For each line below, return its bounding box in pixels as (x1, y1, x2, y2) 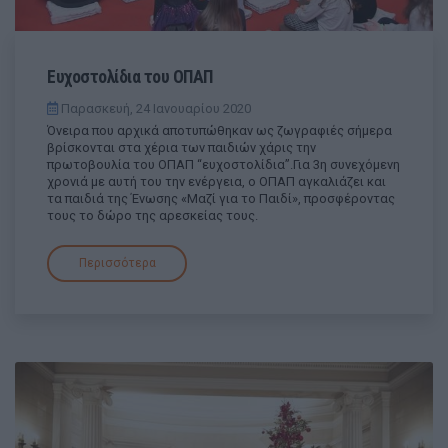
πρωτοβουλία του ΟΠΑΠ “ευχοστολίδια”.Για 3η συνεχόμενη (47, 157, 400, 173)
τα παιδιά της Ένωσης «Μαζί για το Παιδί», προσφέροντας (47, 191, 395, 207)
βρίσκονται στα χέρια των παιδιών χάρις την (47, 140, 316, 156)
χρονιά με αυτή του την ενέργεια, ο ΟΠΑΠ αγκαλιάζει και (47, 174, 386, 190)
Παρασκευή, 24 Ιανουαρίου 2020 (58, 101, 251, 117)
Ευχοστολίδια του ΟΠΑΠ (47, 67, 213, 88)
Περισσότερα (78, 256, 156, 271)
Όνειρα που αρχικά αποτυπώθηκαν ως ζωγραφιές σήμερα (47, 123, 392, 139)
